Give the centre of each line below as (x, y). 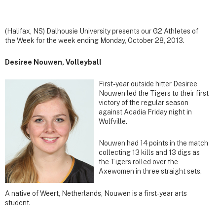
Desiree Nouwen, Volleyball (53, 62)
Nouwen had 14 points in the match (153, 143)
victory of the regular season (144, 103)
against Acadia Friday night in (145, 112)
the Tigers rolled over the (138, 162)
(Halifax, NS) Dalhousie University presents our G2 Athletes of (102, 31)
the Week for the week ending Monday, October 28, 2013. (95, 40)
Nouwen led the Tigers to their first (154, 93)
